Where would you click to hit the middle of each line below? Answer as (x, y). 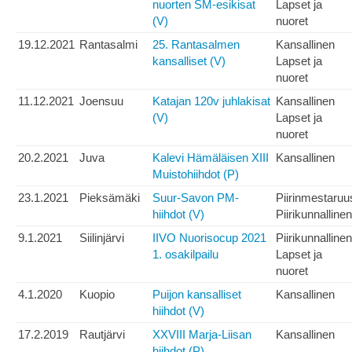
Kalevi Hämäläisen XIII (211, 158)
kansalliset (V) (189, 61)
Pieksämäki (110, 198)
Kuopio (97, 295)
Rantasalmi (108, 45)
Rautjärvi (102, 335)
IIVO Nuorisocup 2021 (209, 238)
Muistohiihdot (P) (196, 174)
